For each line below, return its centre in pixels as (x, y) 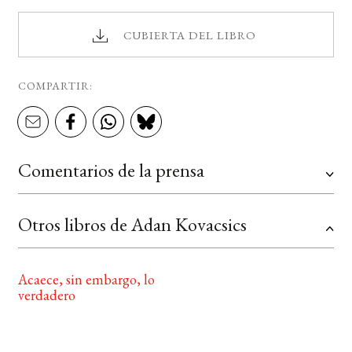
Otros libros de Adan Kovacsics (132, 225)
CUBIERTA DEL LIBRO (190, 35)
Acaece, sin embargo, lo (86, 280)
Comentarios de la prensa (111, 170)
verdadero (46, 295)
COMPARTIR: (55, 86)
